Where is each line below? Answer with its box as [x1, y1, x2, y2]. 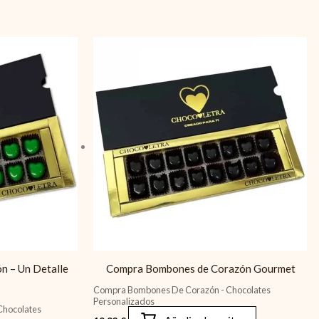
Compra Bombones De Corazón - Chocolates [93, 283, 271, 296]
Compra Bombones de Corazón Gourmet [105, 262, 296, 275]
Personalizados [93, 295, 155, 307]
